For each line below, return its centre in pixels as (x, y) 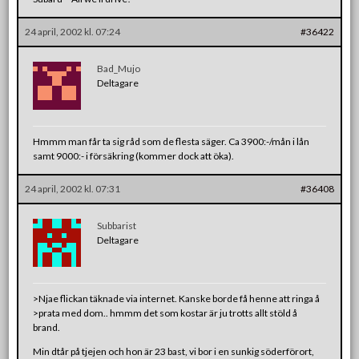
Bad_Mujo (119, 68)
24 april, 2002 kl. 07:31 (73, 188)
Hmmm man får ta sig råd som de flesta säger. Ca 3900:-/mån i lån (171, 141)
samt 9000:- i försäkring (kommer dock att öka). (134, 155)
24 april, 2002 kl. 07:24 (73, 31)
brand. (47, 327)
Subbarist (117, 225)
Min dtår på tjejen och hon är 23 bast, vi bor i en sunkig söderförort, (174, 351)
